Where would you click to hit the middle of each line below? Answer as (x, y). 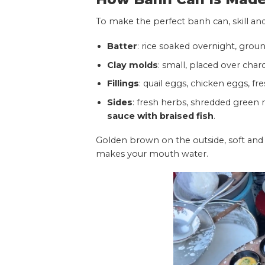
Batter (122, 46)
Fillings (123, 84)
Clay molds (132, 65)
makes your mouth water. (152, 154)
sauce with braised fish (160, 116)
